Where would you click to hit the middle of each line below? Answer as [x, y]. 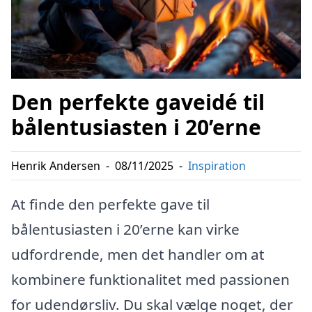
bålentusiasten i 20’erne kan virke [125, 229]
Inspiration [217, 166]
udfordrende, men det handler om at [138, 255]
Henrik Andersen [56, 166]
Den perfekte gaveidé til [138, 102]
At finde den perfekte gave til [110, 204]
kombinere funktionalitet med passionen [150, 280]
